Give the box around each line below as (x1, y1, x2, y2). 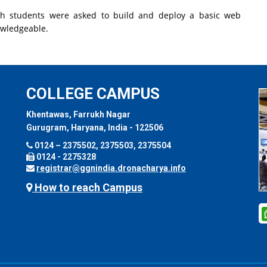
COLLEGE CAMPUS (26, 84, 160, 103)
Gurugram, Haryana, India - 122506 (26, 122, 163, 132)
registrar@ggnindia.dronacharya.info (36, 163, 186, 173)
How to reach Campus (32, 181, 142, 194)
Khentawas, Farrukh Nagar (26, 109, 131, 119)
